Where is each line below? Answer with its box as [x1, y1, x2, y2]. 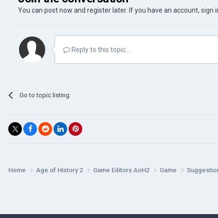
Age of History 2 [36, 166, 84, 174]
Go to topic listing [19, 91, 70, 99]
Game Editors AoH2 [93, 166, 151, 174]
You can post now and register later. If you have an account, [18, 6, 201, 14]
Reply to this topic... [70, 45, 130, 54]
